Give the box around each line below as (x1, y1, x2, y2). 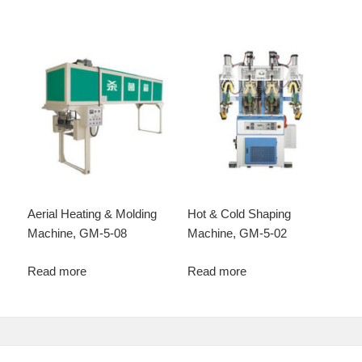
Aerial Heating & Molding (27, 207, 158, 221)
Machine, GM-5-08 (27, 226, 128, 241)
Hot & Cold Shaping (187, 207, 291, 221)
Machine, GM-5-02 (187, 226, 287, 241)
